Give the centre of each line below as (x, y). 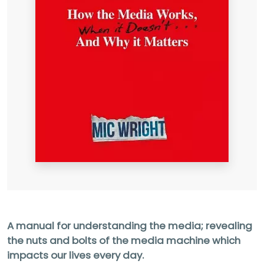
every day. (118, 255)
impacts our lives (50, 255)
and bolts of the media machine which (145, 240)
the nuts (28, 240)
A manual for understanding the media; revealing (130, 225)
